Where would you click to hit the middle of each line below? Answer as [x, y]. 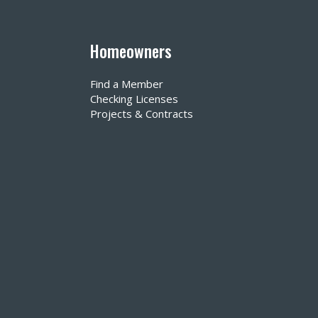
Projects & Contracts [142, 114]
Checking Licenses [134, 99]
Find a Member [127, 84]
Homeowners [131, 51]
